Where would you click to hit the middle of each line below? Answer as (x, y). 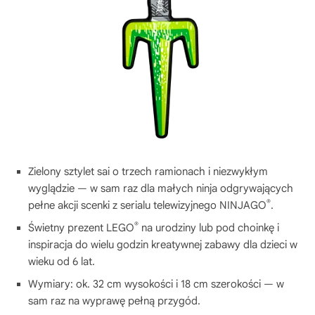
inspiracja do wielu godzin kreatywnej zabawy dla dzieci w (163, 244)
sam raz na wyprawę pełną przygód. (114, 301)
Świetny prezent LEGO (81, 227)
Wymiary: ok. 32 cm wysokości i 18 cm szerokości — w (156, 284)
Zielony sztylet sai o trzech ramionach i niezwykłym (148, 171)
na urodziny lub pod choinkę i (209, 227)
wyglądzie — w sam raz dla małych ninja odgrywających (161, 188)
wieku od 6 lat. (62, 261)
